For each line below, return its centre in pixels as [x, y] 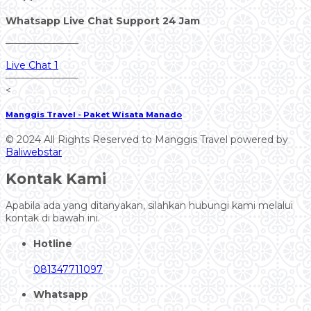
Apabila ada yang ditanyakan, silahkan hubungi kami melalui [149, 206]
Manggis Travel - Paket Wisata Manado [94, 115]
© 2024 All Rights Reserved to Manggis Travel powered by [147, 139]
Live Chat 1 [32, 65]
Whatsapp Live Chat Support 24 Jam [103, 20]
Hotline [53, 243]
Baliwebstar [34, 152]
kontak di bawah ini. [53, 218]
